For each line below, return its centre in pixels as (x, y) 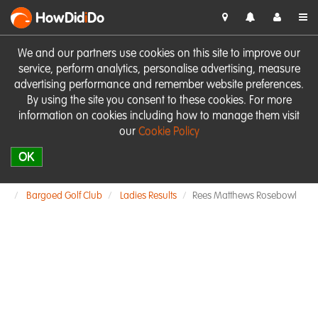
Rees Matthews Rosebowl (245, 196)
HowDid (60, 19)
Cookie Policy (169, 132)
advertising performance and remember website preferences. (159, 85)
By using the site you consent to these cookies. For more (159, 101)
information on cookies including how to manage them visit (159, 116)
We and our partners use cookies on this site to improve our (159, 54)
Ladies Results (148, 196)
